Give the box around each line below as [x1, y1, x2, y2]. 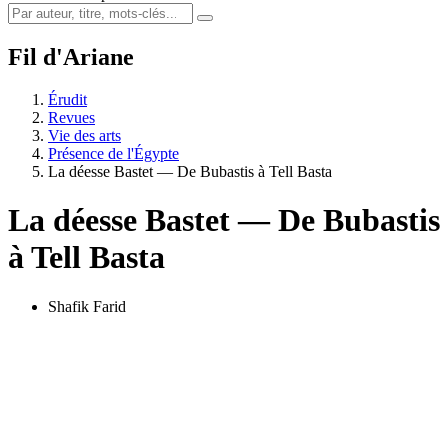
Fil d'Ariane [8, 43, 134, 70]
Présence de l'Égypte [48, 144, 179, 162]
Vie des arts [48, 126, 121, 144]
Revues [48, 108, 95, 126]
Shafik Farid [48, 297, 126, 315]
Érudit [48, 90, 87, 108]
